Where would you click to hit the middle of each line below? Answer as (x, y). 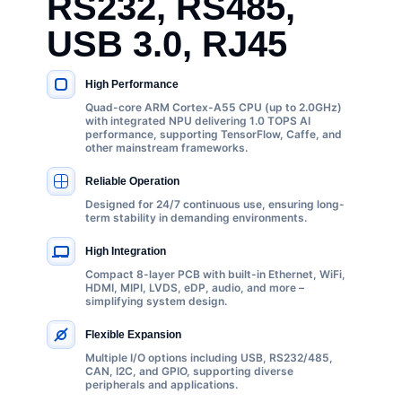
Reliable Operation (132, 181)
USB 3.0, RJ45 (167, 44)
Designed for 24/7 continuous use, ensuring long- (215, 204)
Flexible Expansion (133, 334)
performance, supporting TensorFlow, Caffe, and (214, 134)
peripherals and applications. (162, 385)
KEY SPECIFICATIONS (111, 91)
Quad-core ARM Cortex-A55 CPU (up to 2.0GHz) (214, 107)
